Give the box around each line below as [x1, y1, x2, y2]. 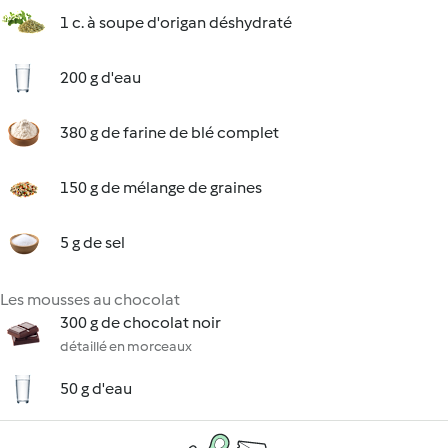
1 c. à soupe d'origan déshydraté [60, 13, 292, 32]
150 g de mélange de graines [60, 178, 262, 197]
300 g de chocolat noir [60, 313, 221, 332]
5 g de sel [60, 233, 125, 252]
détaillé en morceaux [60, 338, 192, 355]
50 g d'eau [60, 379, 132, 398]
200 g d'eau [60, 68, 141, 87]
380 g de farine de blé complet [60, 123, 279, 142]
